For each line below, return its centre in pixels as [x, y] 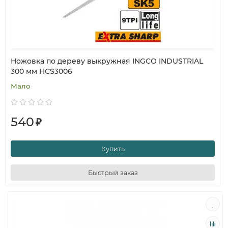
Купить [113, 149]
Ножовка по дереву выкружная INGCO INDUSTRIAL [107, 61]
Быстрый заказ [113, 173]
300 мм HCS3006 [41, 71]
